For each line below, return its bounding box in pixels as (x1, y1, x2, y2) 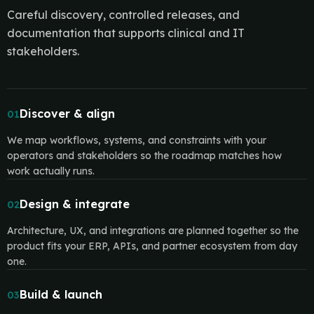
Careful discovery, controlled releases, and (6, 8, 240, 22)
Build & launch (19, 287, 102, 301)
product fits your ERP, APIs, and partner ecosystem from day (6, 240, 297, 252)
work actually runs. (6, 165, 95, 177)
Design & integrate (19, 197, 130, 211)
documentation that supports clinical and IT (6, 26, 245, 40)
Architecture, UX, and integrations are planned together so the (6, 224, 299, 237)
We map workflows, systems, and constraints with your (6, 134, 266, 146)
